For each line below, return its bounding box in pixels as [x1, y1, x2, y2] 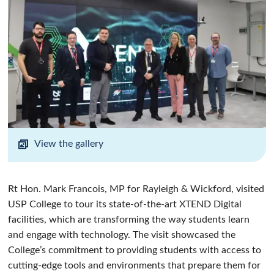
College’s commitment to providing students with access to [8, 245, 262, 255]
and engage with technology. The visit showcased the [8, 229, 236, 240]
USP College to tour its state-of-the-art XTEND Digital [8, 199, 242, 209]
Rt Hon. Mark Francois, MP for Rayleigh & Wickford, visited [8, 183, 265, 194]
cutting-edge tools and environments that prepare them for [8, 260, 261, 270]
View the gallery [34, 138, 104, 149]
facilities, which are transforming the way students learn [8, 214, 250, 224]
